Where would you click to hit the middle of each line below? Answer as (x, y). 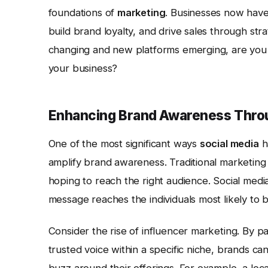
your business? (83, 68)
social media (229, 144)
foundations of (83, 13)
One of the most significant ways (124, 144)
